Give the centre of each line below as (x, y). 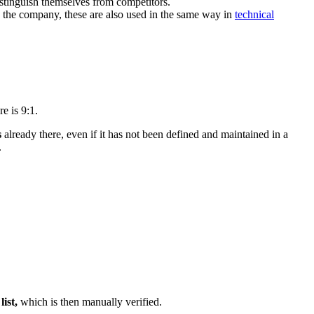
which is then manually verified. (91, 301)
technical (254, 15)
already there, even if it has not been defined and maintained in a (146, 134)
